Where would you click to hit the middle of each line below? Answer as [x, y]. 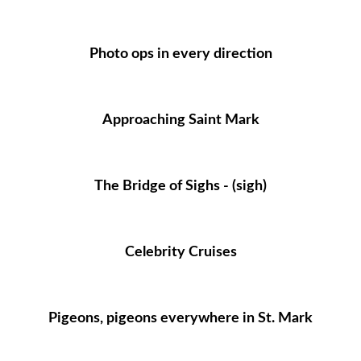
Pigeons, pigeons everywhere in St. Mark [180, 318]
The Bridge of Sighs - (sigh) [180, 186]
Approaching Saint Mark [180, 120]
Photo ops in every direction [180, 54]
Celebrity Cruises [180, 252]
